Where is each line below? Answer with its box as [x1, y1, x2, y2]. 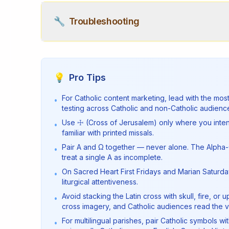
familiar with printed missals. [62, 128, 154, 137]
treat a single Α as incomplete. [62, 153, 163, 162]
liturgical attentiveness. [62, 177, 138, 186]
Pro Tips [69, 72, 106, 83]
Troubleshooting [68, 16, 140, 27]
